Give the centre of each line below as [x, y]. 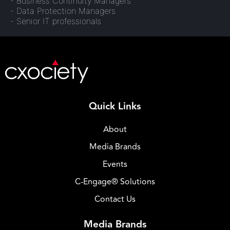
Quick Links [115, 106]
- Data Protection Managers [63, 11]
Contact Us [115, 199]
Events [115, 164]
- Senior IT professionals [56, 21]
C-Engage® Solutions [115, 181]
